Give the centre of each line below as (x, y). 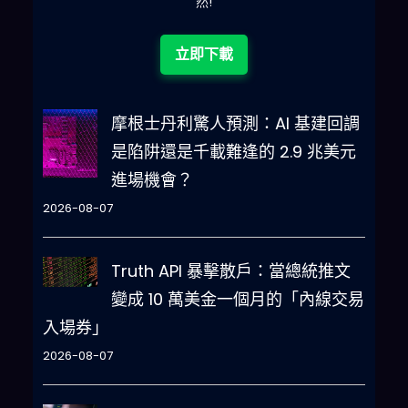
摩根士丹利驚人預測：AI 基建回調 (235, 124)
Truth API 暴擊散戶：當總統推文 (230, 271)
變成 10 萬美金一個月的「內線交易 (237, 300)
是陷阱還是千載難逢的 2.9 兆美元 (233, 152)
